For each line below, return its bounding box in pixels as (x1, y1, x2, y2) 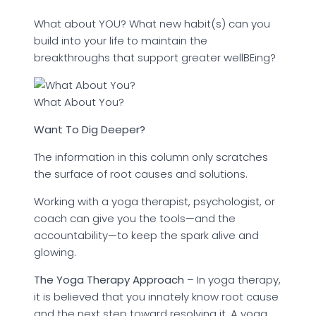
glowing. (34, 245, 76, 260)
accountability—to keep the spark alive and (34, 228, 259, 243)
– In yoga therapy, (187, 272, 281, 288)
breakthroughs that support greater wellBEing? (34, 50, 276, 66)
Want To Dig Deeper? (34, 122, 148, 138)
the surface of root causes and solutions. (34, 166, 250, 182)
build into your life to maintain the (34, 33, 207, 49)
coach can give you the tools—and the (34, 211, 236, 226)
